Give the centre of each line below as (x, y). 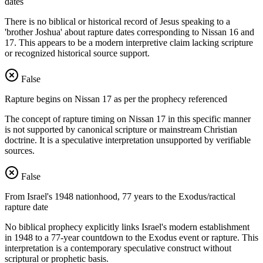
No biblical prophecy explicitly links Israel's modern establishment (127, 227)
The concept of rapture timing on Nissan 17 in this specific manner (128, 119)
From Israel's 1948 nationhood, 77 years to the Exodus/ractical (120, 197)
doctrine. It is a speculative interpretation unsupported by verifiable (128, 140)
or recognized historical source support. (77, 53)
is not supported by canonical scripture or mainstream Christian (121, 130)
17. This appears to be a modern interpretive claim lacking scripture (129, 43)
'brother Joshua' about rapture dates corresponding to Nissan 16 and (129, 32)
